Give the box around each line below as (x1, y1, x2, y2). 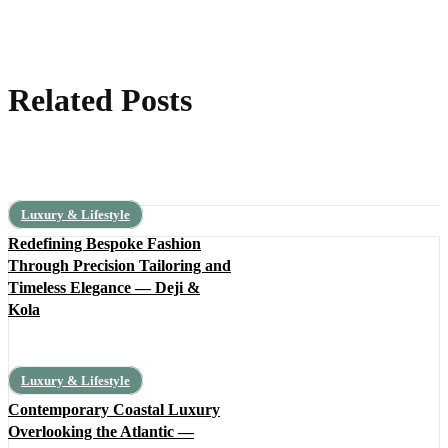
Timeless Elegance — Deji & (8, 279, 200, 297)
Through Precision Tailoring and (8, 257, 231, 275)
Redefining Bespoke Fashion (8, 235, 201, 253)
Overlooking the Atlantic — (8, 423, 194, 441)
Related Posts (8, 82, 192, 119)
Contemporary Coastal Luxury (8, 401, 220, 419)
